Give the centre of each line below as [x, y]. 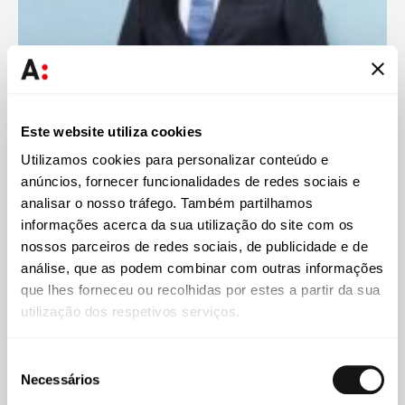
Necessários [61, 379]
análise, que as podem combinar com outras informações [202, 268]
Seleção [31, 361]
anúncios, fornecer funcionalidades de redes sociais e [191, 182]
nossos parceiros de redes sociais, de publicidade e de [194, 247]
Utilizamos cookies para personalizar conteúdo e [175, 160]
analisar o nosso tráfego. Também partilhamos [167, 203]
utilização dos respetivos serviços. [131, 312]
